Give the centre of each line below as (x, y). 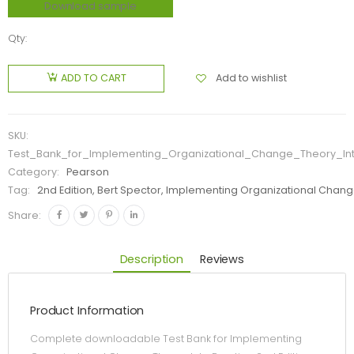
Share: (24, 215)
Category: (35, 172)
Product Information (87, 311)
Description (151, 259)
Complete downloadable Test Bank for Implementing (166, 339)
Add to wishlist (251, 77)
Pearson (88, 172)
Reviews (222, 259)
